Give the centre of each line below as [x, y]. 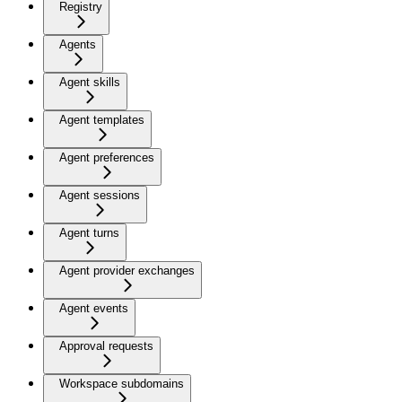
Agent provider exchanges [127, 271]
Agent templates [102, 120]
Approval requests [106, 346]
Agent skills [90, 83]
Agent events [94, 309]
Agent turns [89, 233]
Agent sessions [100, 196]
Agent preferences [107, 158]
